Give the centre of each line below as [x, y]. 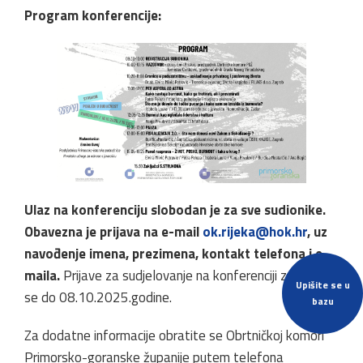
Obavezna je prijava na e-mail [113, 232]
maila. [42, 276]
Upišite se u [322, 285]
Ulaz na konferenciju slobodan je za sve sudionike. [175, 210]
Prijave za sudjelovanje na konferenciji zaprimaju [197, 276]
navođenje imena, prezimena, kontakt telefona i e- [176, 254]
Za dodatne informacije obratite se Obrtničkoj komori [174, 336]
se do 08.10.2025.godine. [98, 298]
